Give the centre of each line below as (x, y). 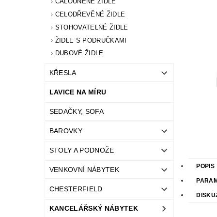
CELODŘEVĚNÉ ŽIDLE (90, 14)
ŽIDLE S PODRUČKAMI (91, 40)
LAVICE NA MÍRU (78, 92)
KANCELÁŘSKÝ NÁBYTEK (93, 209)
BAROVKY (66, 131)
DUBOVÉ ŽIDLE (79, 53)
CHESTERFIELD (76, 189)
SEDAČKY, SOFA (76, 112)
